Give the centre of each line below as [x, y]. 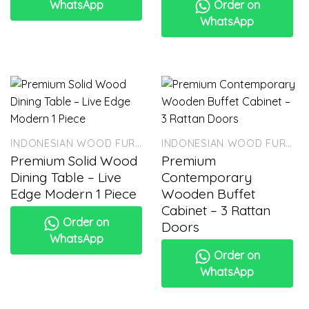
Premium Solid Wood [74, 160]
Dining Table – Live [66, 177]
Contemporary [206, 177]
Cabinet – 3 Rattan [216, 210]
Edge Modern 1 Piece [74, 193]
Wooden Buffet [208, 193]
